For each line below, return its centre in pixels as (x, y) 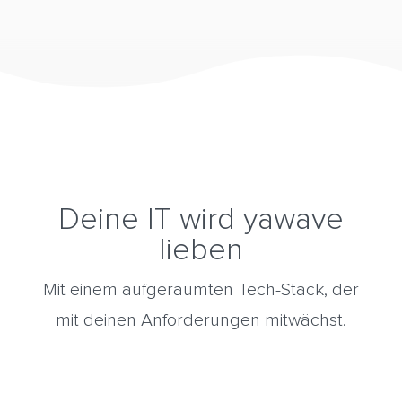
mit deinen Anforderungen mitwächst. (201, 321)
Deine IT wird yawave (201, 220)
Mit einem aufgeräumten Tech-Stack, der (201, 290)
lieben (201, 251)
